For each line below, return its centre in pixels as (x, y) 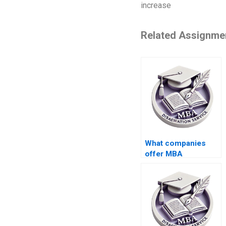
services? (163, 175)
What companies (175, 143)
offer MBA (163, 154)
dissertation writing (180, 164)
